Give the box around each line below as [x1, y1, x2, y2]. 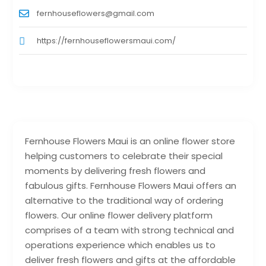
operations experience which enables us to [25, 239, 216, 252]
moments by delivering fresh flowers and [25, 164, 206, 178]
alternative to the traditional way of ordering [25, 194, 224, 207]
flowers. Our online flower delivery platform [25, 209, 213, 222]
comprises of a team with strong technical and [25, 224, 235, 237]
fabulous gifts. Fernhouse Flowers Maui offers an [25, 179, 237, 192]
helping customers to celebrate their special [25, 150, 223, 163]
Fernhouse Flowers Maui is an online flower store [25, 135, 236, 148]
